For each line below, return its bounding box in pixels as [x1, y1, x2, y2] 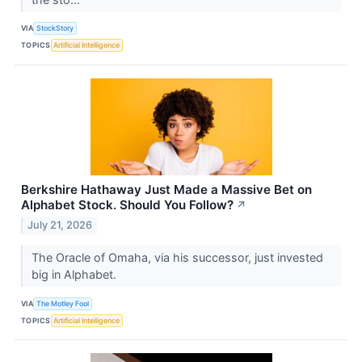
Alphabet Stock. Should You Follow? [21, 196, 234, 213]
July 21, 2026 [27, 219, 93, 232]
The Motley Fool [36, 298, 90, 308]
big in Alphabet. [31, 267, 120, 282]
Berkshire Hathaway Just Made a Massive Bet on [21, 181, 312, 197]
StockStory [36, 23, 74, 33]
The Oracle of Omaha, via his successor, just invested [31, 250, 323, 265]
